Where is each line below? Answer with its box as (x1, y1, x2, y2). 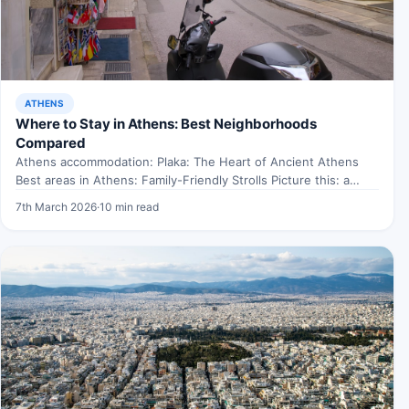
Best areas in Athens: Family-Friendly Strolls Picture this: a (16, 172, 350, 187)
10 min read (100, 199, 159, 214)
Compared (16, 133, 86, 152)
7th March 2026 (16, 199, 97, 214)
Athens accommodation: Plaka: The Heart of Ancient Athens (16, 153, 359, 169)
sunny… (16, 190, 59, 205)
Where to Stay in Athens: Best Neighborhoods (16, 114, 317, 132)
